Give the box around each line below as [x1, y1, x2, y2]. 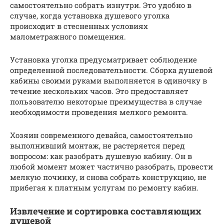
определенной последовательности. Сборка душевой [10, 65, 212, 75]
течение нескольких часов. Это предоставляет [10, 86, 188, 96]
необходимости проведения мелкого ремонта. [10, 107, 188, 117]
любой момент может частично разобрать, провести [10, 161, 213, 172]
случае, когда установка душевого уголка [10, 10, 169, 21]
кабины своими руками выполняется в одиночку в [10, 75, 207, 86]
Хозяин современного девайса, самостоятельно [10, 130, 192, 140]
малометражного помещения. [10, 31, 126, 42]
